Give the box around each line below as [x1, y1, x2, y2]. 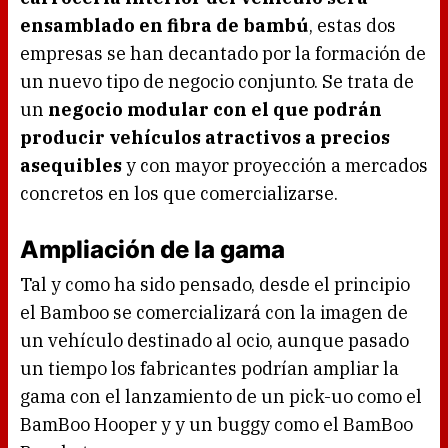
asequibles [20, 154, 122, 178]
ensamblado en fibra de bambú [20, 14, 309, 38]
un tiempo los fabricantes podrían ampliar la [20, 357, 399, 381]
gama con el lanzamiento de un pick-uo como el [20, 385, 422, 409]
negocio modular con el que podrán [48, 98, 382, 122]
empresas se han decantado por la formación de [20, 42, 426, 66]
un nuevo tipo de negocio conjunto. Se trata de [20, 70, 414, 94]
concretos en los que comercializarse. [20, 182, 338, 206]
